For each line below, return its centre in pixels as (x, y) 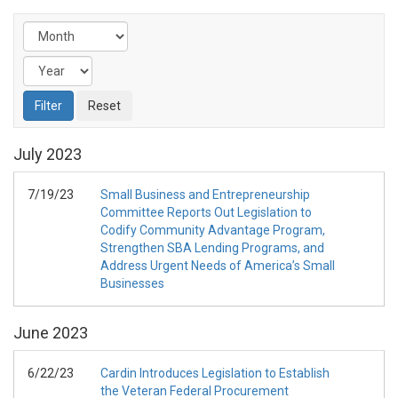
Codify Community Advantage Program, (213, 230)
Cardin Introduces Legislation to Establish (215, 373)
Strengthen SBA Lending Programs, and (212, 248)
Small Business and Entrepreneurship (205, 195)
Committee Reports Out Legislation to (206, 212)
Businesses (132, 283)
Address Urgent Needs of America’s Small (218, 266)
